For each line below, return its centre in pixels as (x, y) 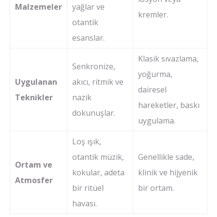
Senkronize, (94, 66)
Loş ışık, (87, 141)
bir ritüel (88, 188)
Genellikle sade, (166, 157)
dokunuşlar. (94, 113)
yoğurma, (155, 74)
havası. (85, 203)
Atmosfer (34, 180)
